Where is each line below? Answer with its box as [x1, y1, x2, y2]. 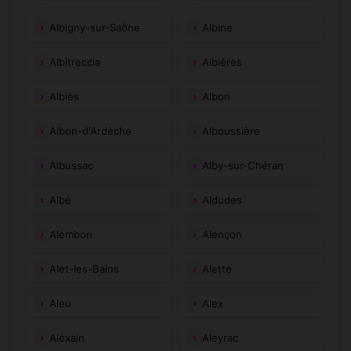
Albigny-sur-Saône [49, 20, 140, 34]
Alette [202, 262, 232, 275]
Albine [202, 20, 233, 34]
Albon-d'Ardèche [49, 124, 132, 137]
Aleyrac [202, 331, 238, 344]
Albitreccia [49, 55, 100, 68]
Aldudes [202, 193, 242, 206]
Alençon [202, 227, 242, 241]
